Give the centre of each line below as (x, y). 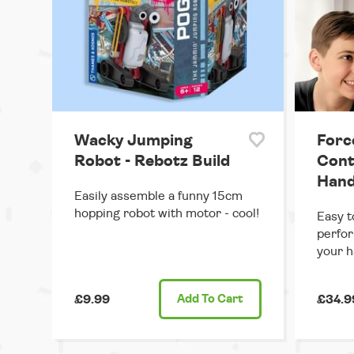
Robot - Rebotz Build (152, 162)
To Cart (221, 299)
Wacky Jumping (134, 141)
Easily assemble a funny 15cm (158, 196)
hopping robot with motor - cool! (167, 214)
